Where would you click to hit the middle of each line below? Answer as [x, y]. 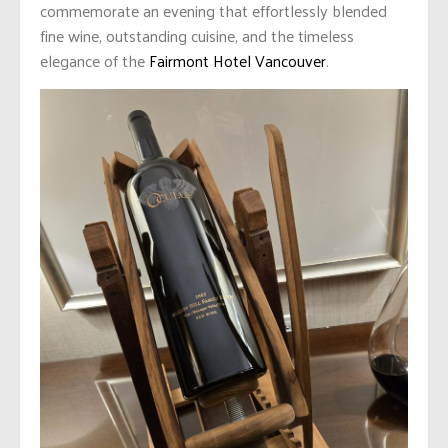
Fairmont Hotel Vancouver [237, 60]
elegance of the [94, 60]
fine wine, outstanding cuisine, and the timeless [197, 35]
